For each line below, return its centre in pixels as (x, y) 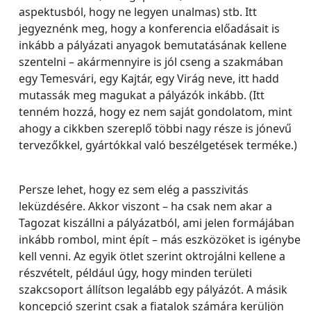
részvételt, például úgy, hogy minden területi (135, 273)
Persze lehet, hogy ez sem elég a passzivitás (134, 190)
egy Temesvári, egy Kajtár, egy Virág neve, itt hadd (149, 78)
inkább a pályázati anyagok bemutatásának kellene (153, 45)
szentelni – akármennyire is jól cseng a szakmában (151, 62)
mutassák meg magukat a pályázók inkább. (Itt (142, 95)
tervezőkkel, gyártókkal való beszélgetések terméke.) (158, 145)
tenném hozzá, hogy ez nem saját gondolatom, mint (155, 112)
